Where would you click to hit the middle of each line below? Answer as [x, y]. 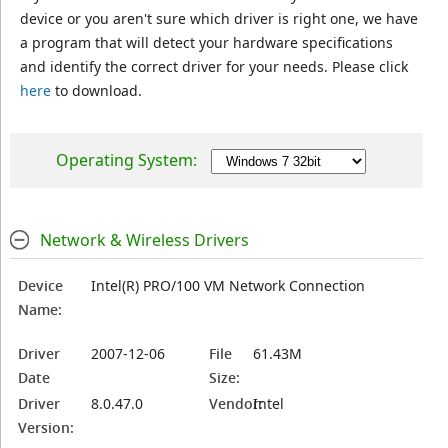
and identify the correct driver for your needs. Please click [213, 66]
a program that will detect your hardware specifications [206, 42]
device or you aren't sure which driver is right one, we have [218, 18]
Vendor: [236, 403]
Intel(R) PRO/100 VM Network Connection [228, 285]
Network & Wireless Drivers [144, 240]
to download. [96, 90]
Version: [46, 427]
